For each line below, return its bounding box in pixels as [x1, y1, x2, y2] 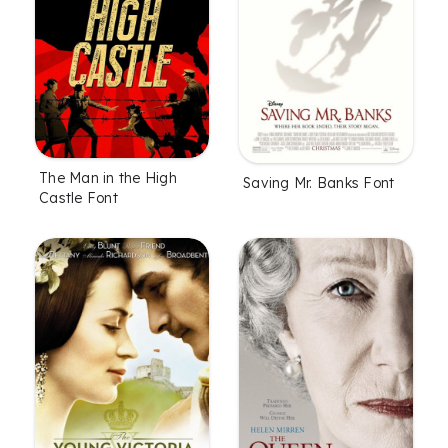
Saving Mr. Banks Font [243, 174, 395, 193]
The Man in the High [39, 169, 177, 188]
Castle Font [39, 189, 118, 208]
